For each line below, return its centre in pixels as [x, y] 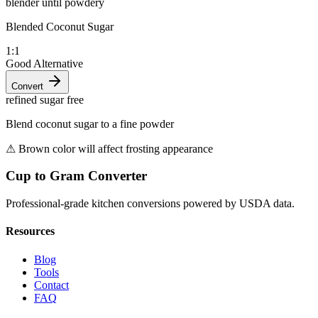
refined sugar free [45, 99]
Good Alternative [44, 63]
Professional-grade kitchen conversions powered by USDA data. [150, 204]
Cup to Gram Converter [76, 176]
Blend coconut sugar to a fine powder [90, 124]
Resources [30, 231]
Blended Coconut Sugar [60, 26]
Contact [51, 285]
